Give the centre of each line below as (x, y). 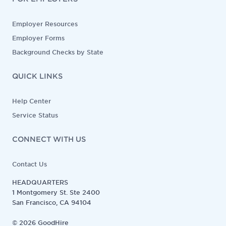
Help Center (32, 101)
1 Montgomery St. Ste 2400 (56, 192)
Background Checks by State (58, 52)
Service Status (35, 115)
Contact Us (30, 164)
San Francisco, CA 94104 (52, 203)
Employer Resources (45, 24)
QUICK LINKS (37, 76)
